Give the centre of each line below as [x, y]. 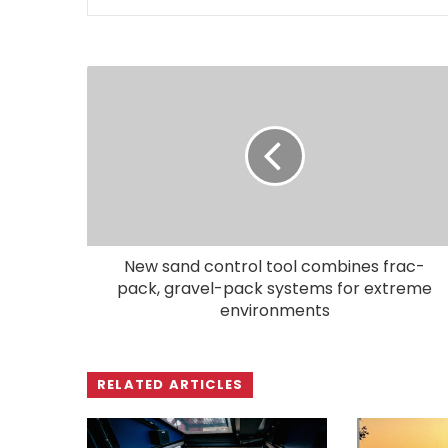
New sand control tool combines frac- [274, 266]
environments [274, 310]
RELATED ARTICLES [170, 384]
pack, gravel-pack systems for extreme [274, 288]
